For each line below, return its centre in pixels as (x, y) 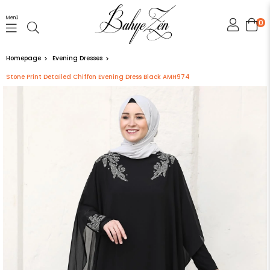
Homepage (24, 58)
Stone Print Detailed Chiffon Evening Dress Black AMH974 (98, 77)
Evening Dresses (77, 58)
